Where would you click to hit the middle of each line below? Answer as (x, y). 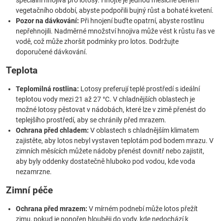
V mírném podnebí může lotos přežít (143, 209)
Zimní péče (29, 190)
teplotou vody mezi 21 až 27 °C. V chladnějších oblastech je (105, 99)
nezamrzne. (34, 172)
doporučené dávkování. (52, 52)
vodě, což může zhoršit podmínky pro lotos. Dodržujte (97, 41)
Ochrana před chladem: (52, 130)
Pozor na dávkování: (47, 21)
